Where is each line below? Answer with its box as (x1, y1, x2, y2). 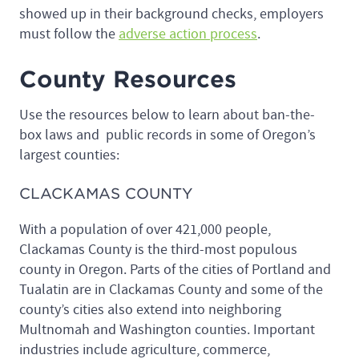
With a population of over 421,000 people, (19, 220, 271, 240)
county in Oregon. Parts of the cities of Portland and (19, 260, 331, 280)
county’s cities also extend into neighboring (19, 301, 281, 320)
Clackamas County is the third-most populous (19, 240, 297, 260)
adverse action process (119, 25, 257, 44)
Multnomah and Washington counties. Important (19, 321, 315, 340)
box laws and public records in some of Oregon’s (19, 126, 316, 145)
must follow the (19, 25, 119, 44)
